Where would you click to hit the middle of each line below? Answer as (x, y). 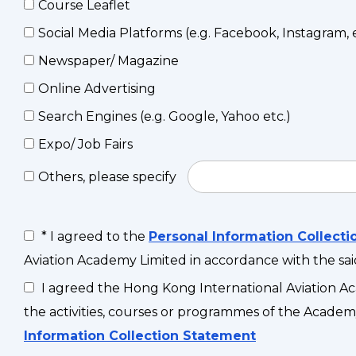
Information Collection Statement (140, 336)
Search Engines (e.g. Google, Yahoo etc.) (164, 116)
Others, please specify (109, 177)
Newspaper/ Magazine (108, 61)
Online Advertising (97, 89)
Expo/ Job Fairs (85, 144)
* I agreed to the (93, 236)
